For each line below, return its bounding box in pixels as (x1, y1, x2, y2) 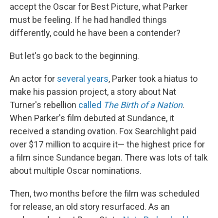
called (78, 100, 103, 110)
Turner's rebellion (10, 100, 78, 110)
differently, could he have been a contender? (10, 28, 181, 38)
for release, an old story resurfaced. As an (10, 201, 170, 212)
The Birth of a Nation (103, 100, 182, 110)
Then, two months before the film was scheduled (10, 188, 200, 199)
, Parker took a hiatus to (109, 73, 198, 84)
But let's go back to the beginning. (10, 51, 139, 61)
